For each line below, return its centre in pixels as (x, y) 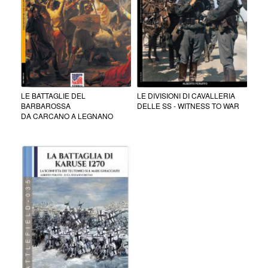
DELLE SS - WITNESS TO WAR (188, 105)
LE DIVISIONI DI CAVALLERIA (186, 95)
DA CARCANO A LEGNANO (67, 115)
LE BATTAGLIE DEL (53, 95)
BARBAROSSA (46, 105)
